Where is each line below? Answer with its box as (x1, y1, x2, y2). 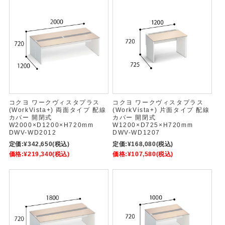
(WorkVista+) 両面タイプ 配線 (9, 106, 106, 114)
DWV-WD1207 (112, 129, 160, 136)
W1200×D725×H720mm (112, 121, 193, 129)
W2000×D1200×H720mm (9, 121, 94, 129)
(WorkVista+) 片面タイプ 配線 (112, 106, 210, 114)
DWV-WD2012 (9, 129, 57, 136)
